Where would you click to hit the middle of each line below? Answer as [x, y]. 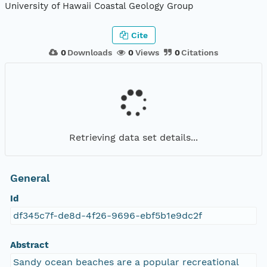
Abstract [29, 245]
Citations [200, 52]
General [30, 178]
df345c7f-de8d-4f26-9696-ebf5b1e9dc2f [107, 216]
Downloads [90, 52]
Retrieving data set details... [133, 137]
